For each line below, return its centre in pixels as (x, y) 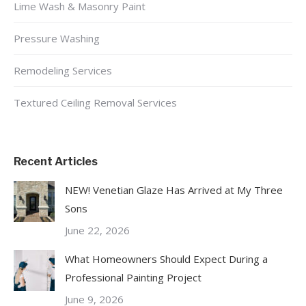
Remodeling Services (63, 71)
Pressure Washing (57, 39)
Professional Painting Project (133, 278)
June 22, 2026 (97, 231)
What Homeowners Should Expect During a (166, 259)
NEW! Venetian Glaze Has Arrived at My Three (174, 190)
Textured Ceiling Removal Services (95, 103)
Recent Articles (56, 162)
